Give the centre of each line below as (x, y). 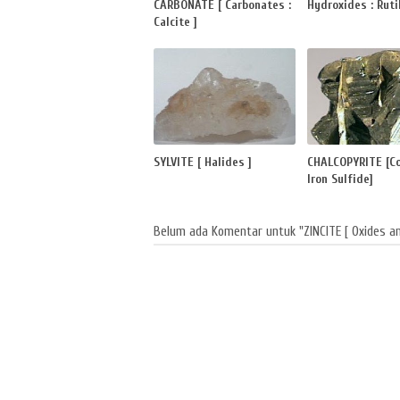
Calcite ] (175, 22)
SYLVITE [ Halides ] (203, 162)
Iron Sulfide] (341, 179)
